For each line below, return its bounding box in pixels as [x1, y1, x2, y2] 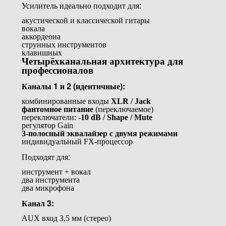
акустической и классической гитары [21, 16, 150, 25]
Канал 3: [21, 197, 54, 209]
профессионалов [21, 65, 93, 76]
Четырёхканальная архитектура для [21, 55, 183, 67]
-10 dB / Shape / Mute [78, 112, 152, 122]
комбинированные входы [21, 96, 111, 105]
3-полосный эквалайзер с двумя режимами [21, 129, 178, 138]
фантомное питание [21, 104, 93, 114]
